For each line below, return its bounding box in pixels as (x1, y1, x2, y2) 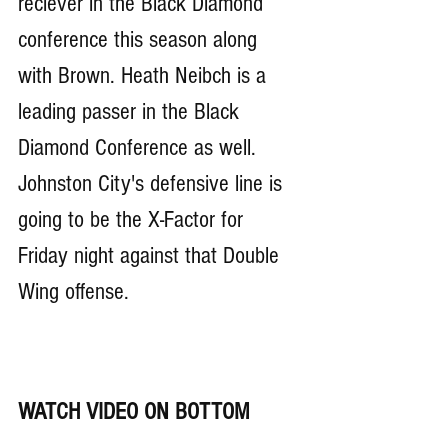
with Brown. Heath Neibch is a (18, 62, 272, 90)
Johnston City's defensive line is (18, 170, 288, 198)
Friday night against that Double (18, 242, 285, 270)
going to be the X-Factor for (18, 206, 249, 234)
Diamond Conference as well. (18, 134, 262, 162)
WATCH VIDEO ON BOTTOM (18, 398, 250, 426)
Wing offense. (18, 278, 135, 306)
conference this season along (18, 26, 263, 54)
